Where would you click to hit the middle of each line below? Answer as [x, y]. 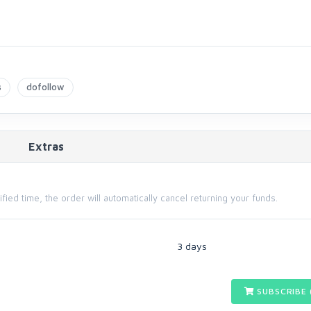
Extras [46, 146]
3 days [192, 246]
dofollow [45, 87]
